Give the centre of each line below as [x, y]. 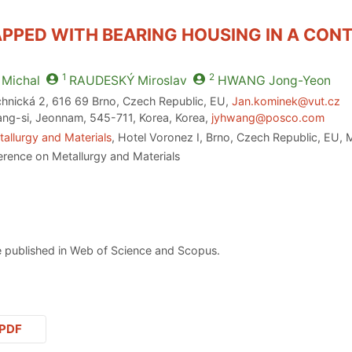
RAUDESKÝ [101, 81]
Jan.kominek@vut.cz [286, 101]
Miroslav [160, 81]
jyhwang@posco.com [268, 117]
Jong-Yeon [298, 81]
